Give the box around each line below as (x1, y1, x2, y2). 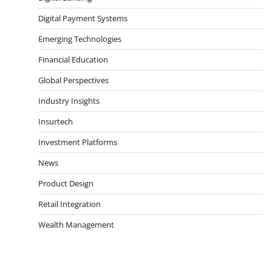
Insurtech (38, 115, 73, 127)
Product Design (38, 177, 93, 189)
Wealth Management (38, 219, 114, 230)
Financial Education (38, 53, 108, 65)
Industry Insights (38, 95, 100, 106)
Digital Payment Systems (38, 12, 127, 24)
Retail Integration (38, 198, 101, 209)
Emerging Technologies (38, 33, 121, 44)
